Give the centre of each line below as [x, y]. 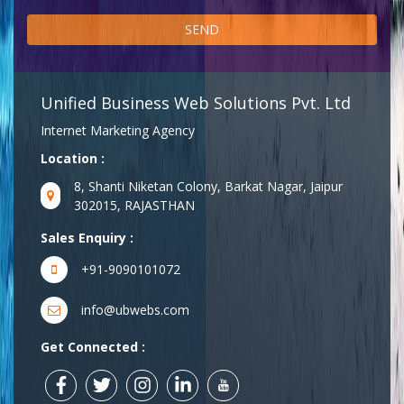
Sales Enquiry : [87, 237]
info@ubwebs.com [135, 310]
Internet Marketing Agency [118, 130]
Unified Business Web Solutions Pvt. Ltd [196, 102]
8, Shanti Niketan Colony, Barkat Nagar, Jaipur [209, 186]
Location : [73, 158]
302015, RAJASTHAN [135, 205]
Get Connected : [93, 346]
